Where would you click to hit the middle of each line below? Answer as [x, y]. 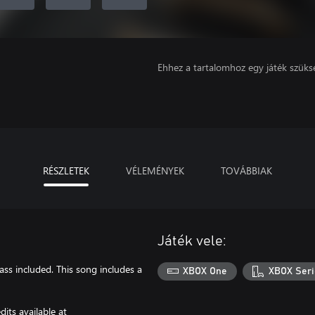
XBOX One [205, 271]
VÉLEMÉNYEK [155, 171]
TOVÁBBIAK [246, 171]
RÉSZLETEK [66, 171]
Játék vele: [192, 241]
